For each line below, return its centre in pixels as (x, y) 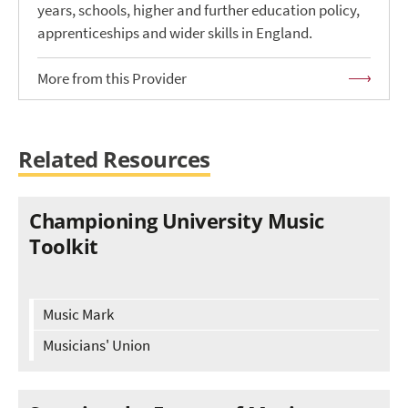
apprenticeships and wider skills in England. (175, 34)
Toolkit (64, 246)
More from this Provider (112, 79)
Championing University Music (177, 221)
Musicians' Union (97, 346)
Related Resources (114, 160)
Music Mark (78, 315)
